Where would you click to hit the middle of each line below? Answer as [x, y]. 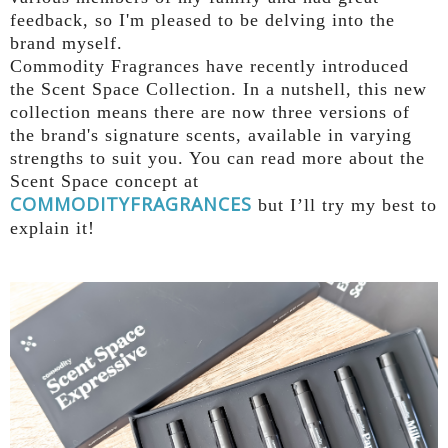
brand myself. [66, 42]
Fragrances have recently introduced [257, 65]
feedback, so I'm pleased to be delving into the [202, 19]
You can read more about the [304, 157]
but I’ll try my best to [344, 204]
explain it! [52, 227]
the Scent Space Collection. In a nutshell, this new [218, 88]
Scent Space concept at [104, 180]
